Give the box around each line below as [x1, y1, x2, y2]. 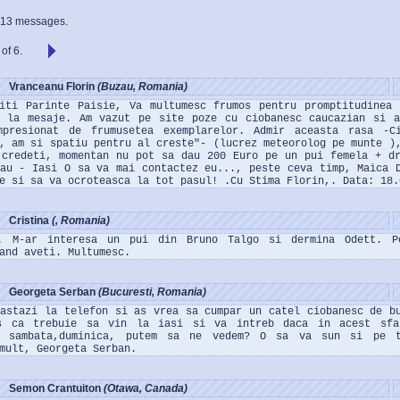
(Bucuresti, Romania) [98, 286, 206, 298]
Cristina [9, 214, 52, 227]
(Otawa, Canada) [104, 382, 187, 395]
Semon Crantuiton [9, 382, 104, 395]
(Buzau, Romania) [97, 80, 187, 93]
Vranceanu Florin [9, 80, 97, 93]
